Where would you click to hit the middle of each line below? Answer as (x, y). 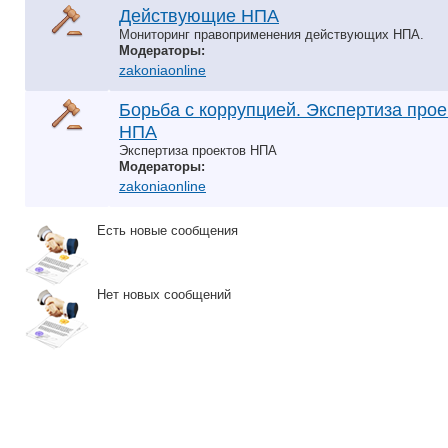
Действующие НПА (199, 16)
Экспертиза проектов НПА (198, 150)
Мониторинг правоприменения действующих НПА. (271, 34)
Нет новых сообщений (160, 294)
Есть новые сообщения (163, 230)
